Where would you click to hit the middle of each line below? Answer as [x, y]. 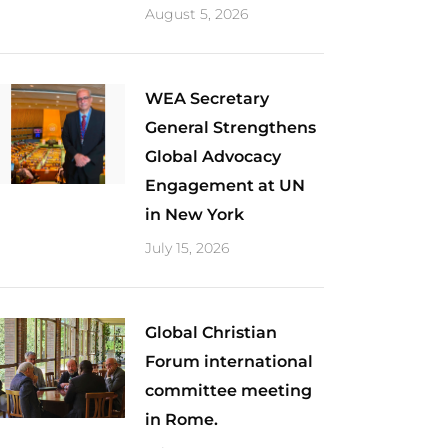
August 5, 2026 [196, 14]
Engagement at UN [224, 185]
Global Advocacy [212, 156]
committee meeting [228, 390]
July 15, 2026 [186, 248]
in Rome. [181, 419]
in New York [194, 214]
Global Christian [210, 332]
